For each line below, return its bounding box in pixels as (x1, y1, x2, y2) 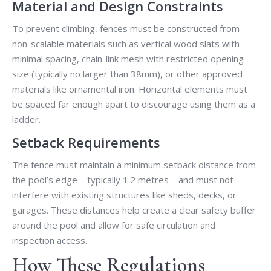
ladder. (12, 113, 41, 126)
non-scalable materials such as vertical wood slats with (12, 38, 240, 50)
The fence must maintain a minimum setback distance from (12, 158, 256, 171)
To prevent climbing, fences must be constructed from (12, 22, 240, 35)
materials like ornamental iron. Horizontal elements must (12, 83, 247, 96)
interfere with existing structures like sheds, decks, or (12, 189, 237, 201)
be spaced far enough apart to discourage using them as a (12, 98, 255, 111)
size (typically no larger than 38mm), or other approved (12, 68, 243, 80)
